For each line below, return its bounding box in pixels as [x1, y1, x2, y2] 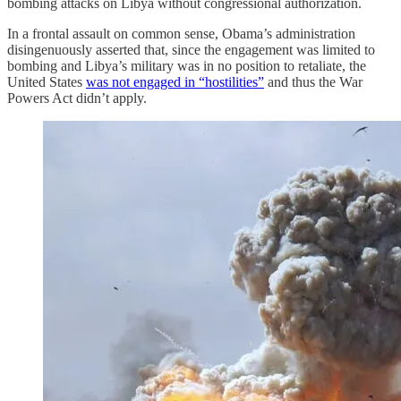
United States [7, 73, 86, 90]
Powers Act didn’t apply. [7, 90, 147, 106]
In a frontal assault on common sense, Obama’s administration [7, 25, 355, 41]
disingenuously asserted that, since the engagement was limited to [7, 41, 375, 57]
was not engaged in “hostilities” [86, 73, 264, 90]
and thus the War [264, 73, 363, 90]
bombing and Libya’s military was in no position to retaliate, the [7, 57, 366, 73]
